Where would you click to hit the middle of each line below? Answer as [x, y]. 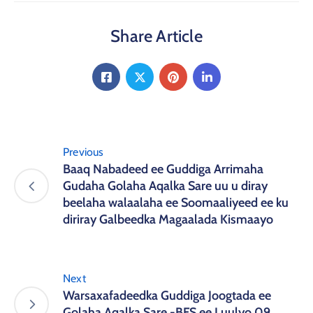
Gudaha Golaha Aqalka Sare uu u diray [165, 186]
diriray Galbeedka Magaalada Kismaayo [168, 220]
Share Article [156, 36]
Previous [83, 152]
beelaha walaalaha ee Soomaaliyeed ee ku [176, 203]
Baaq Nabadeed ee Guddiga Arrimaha [163, 169]
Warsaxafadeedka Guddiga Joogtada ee [167, 296]
